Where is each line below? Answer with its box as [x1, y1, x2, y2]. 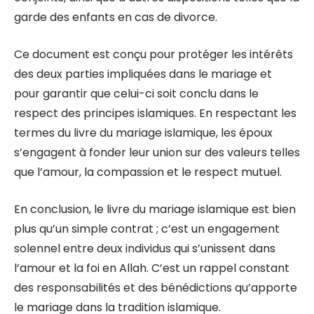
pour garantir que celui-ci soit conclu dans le [14, 86, 259, 102]
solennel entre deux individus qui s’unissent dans [14, 240, 275, 257]
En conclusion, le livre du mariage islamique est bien [14, 201, 296, 217]
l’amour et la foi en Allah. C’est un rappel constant [14, 260, 289, 276]
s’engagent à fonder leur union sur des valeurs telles [14, 144, 300, 161]
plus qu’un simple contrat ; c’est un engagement [14, 221, 280, 237]
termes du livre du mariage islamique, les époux [14, 125, 273, 141]
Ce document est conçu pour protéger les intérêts [14, 46, 293, 62]
